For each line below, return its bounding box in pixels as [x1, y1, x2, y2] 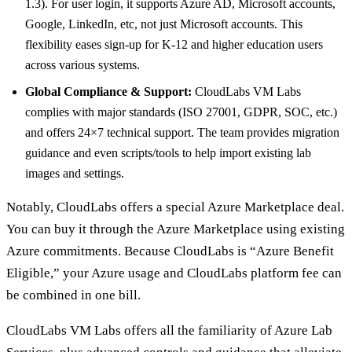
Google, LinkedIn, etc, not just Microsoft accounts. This [25, 17, 302, 31]
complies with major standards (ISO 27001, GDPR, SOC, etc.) [25, 105, 337, 119]
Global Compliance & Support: [25, 85, 192, 99]
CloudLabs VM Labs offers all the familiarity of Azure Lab [6, 323, 332, 339]
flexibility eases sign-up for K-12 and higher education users [25, 38, 323, 52]
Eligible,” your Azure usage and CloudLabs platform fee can [6, 266, 342, 281]
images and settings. [25, 167, 124, 181]
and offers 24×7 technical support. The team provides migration [25, 126, 339, 140]
